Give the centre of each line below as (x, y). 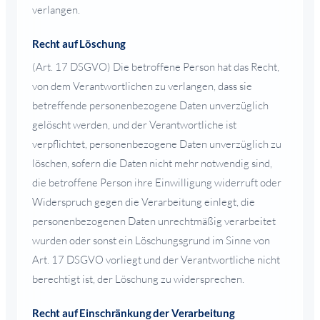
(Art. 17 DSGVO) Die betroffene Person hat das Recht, (156, 66)
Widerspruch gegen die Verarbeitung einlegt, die (144, 201)
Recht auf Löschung (79, 43)
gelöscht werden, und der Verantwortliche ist (134, 124)
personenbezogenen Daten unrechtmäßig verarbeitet (154, 221)
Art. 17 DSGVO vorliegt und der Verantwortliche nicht (156, 259)
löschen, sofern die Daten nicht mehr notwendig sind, (152, 163)
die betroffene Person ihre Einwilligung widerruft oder (157, 182)
